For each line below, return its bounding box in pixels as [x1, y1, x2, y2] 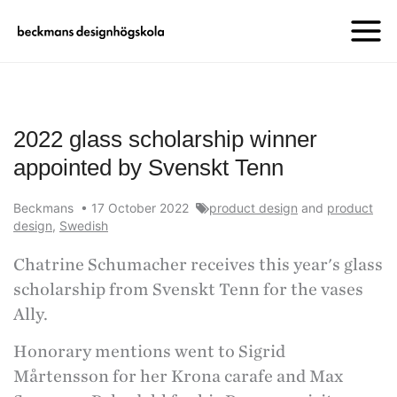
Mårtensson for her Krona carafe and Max [13, 367, 343, 386]
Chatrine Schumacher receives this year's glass [13, 255, 383, 275]
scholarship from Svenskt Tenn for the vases [13, 280, 363, 300]
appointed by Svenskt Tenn [13, 154, 284, 181]
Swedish [59, 218, 108, 233]
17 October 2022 [91, 200, 192, 215]
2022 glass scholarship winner [13, 126, 317, 152]
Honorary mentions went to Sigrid [13, 342, 285, 362]
